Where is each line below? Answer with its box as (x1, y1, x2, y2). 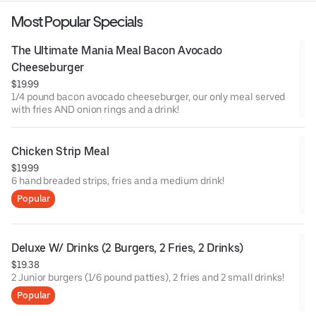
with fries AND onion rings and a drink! (11, 103, 179, 115)
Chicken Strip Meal (11, 144, 109, 158)
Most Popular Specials (11, 12, 142, 30)
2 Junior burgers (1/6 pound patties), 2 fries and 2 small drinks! (11, 271, 284, 283)
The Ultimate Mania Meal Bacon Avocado (11, 43, 223, 57)
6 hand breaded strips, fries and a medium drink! (11, 174, 225, 186)
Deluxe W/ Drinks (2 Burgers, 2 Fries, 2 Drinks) (11, 241, 243, 255)
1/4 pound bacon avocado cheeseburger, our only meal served (11, 90, 286, 102)
